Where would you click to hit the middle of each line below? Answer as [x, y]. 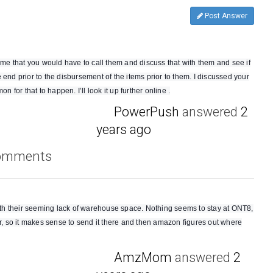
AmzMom [143, 257]
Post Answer [225, 16]
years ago [124, 130]
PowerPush [147, 112]
